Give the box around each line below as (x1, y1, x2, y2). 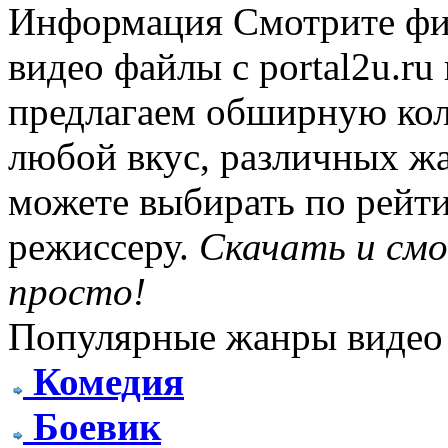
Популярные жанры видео (8, 315, 443, 358)
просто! (8, 270, 146, 313)
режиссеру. (8, 225, 199, 268)
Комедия (33, 360, 184, 403)
